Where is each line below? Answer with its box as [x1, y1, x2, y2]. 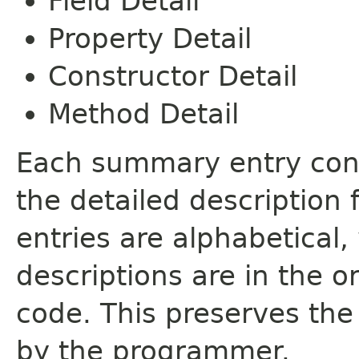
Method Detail [48, 97, 239, 130]
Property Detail [48, 22, 252, 54]
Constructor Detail [48, 59, 297, 92]
